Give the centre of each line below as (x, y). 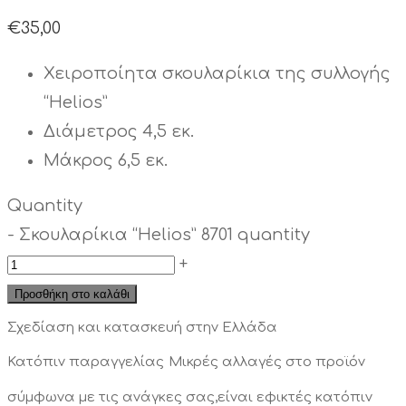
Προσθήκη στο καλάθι (72, 294)
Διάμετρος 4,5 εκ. (119, 131)
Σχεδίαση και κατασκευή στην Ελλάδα (142, 327)
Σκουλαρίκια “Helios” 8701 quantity (164, 234)
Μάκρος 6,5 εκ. (106, 160)
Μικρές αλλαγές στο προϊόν (267, 362)
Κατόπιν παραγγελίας (86, 362)
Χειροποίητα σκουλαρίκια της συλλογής (217, 73)
